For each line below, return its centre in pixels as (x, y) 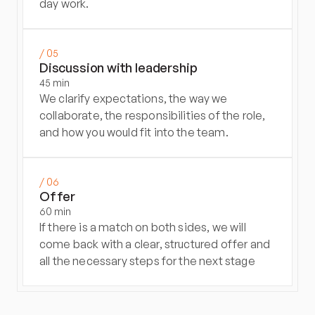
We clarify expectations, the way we (134, 98)
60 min (55, 211)
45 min (54, 83)
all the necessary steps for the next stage (147, 261)
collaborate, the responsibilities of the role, (153, 115)
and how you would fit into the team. (134, 132)
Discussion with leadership (118, 67)
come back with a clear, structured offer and (155, 244)
